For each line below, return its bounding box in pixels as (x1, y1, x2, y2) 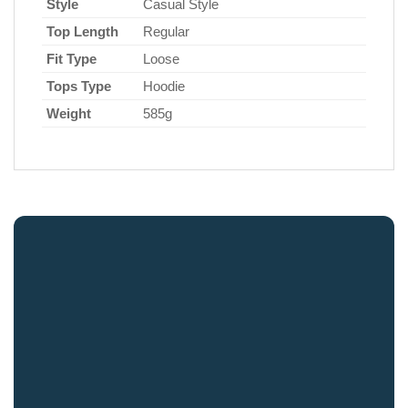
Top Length (46, 23, 118, 39)
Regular (143, 23, 189, 39)
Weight (46, 105, 91, 121)
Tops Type (46, 77, 111, 94)
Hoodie (143, 77, 185, 94)
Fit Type (46, 50, 97, 66)
